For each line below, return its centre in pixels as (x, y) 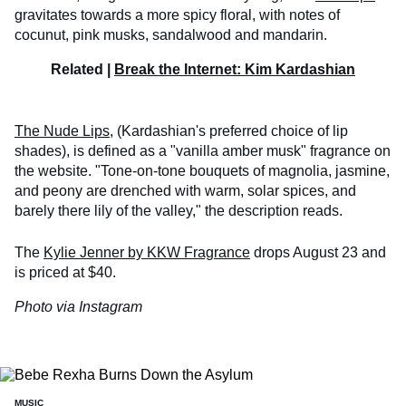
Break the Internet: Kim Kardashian (235, 70)
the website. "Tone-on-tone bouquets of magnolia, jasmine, (202, 171)
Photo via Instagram (78, 307)
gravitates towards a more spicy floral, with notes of (177, 15)
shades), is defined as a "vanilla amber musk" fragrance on (203, 151)
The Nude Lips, (64, 131)
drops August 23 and (318, 253)
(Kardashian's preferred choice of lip (231, 131)
